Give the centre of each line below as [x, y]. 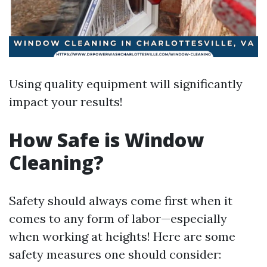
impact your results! [66, 102]
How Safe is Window [106, 140]
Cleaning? [56, 162]
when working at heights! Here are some [122, 236]
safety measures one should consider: [115, 254]
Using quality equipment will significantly [126, 84]
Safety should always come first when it [121, 201]
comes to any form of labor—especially [118, 218]
